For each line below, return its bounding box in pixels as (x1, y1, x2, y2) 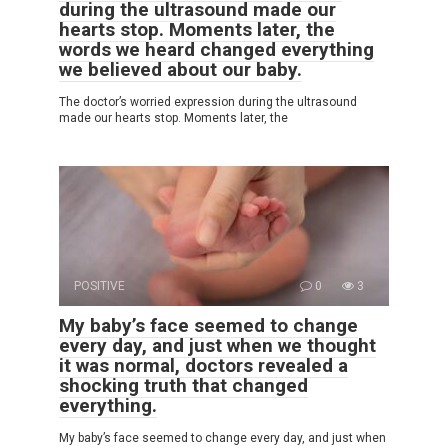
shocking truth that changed (59, 373, 308, 397)
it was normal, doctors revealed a (59, 353, 348, 377)
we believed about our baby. (59, 57, 302, 81)
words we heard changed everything (59, 37, 374, 61)
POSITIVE (74, 278, 125, 293)
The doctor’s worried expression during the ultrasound (59, 94, 357, 109)
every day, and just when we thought (59, 333, 376, 357)
